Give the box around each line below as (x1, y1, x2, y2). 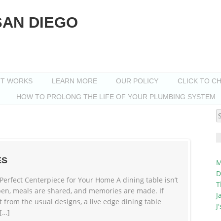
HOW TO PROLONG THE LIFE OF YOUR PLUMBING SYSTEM (16, 93, 216, 101)
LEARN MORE (51, 77, 97, 85)
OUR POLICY (116, 77, 159, 85)
